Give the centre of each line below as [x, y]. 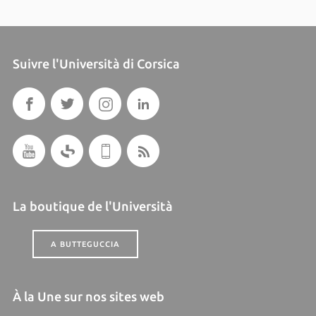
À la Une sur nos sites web [88, 296]
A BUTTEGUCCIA [85, 244]
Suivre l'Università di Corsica [96, 63]
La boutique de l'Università [92, 206]
